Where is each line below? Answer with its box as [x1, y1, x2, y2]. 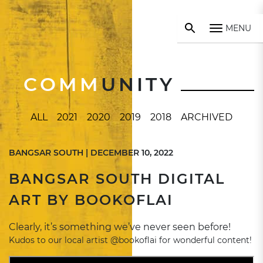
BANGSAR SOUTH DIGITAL [9, 170, 225, 187]
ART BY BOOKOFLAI [9, 191, 173, 208]
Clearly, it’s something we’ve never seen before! [9, 221, 231, 232]
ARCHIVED [181, 112, 232, 123]
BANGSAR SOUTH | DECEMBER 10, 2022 [9, 147, 173, 158]
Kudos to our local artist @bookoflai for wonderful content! [9, 235, 252, 245]
